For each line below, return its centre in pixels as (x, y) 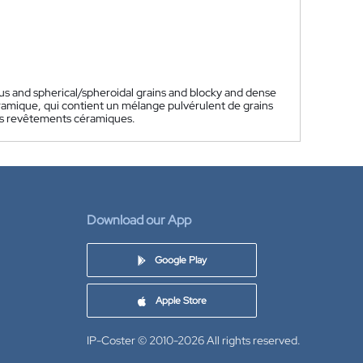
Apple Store (181, 301)
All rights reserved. (254, 340)
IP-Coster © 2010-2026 (145, 340)
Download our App (139, 220)
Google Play (180, 260)
